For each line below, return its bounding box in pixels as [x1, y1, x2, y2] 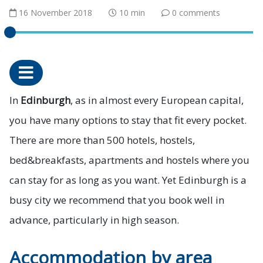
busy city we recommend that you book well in [9, 193, 224, 207]
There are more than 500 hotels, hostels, [9, 133, 195, 147]
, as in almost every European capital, [70, 93, 244, 107]
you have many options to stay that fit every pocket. [9, 113, 247, 127]
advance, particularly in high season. [9, 213, 179, 227]
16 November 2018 [16, 7, 95, 19]
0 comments [170, 7, 220, 19]
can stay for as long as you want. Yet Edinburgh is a [9, 173, 247, 187]
